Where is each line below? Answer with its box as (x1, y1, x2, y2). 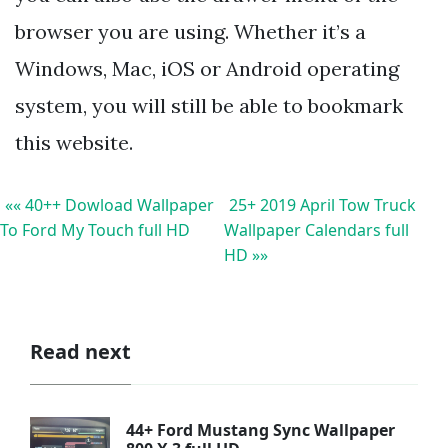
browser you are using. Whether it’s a (15, 18, 366, 44)
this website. (15, 129, 133, 155)
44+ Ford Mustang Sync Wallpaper (126, 419, 396, 442)
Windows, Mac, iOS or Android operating (15, 55, 399, 81)
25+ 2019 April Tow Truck (229, 193, 416, 216)
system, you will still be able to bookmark (15, 92, 403, 118)
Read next (30, 337, 131, 365)
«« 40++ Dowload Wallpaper (5, 193, 214, 216)
